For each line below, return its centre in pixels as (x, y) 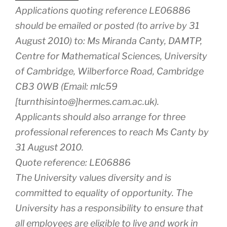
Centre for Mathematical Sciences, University (111, 56)
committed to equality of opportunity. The (104, 193)
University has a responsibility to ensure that (109, 208)
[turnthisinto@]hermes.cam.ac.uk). (87, 101)
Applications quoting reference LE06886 (103, 10)
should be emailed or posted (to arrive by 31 (107, 25)
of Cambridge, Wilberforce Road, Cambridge (109, 71)
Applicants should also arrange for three (100, 117)
